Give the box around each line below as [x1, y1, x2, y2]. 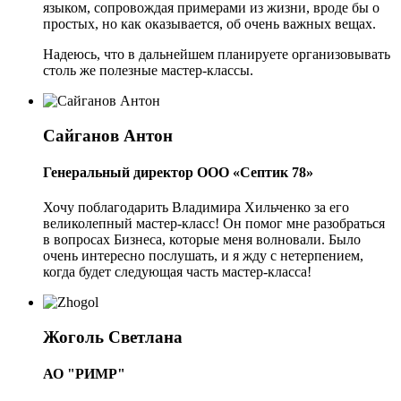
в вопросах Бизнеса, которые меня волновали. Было [43, 232, 361, 248]
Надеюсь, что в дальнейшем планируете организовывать [43, 47, 390, 62]
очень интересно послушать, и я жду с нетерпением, [43, 248, 363, 264]
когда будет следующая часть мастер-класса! [43, 264, 311, 280]
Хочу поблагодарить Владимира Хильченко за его [43, 200, 349, 216]
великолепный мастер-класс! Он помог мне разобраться [43, 216, 385, 232]
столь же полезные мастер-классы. [43, 63, 253, 78]
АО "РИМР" [43, 366, 125, 382]
